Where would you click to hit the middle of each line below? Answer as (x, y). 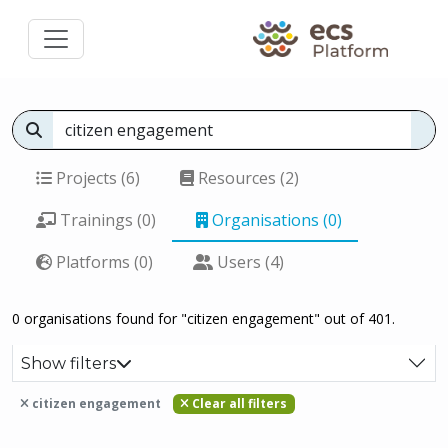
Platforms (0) (102, 262)
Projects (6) (96, 178)
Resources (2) (246, 178)
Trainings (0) (106, 220)
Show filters (68, 363)
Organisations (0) (275, 220)
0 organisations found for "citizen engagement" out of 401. (203, 318)
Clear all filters (238, 403)
